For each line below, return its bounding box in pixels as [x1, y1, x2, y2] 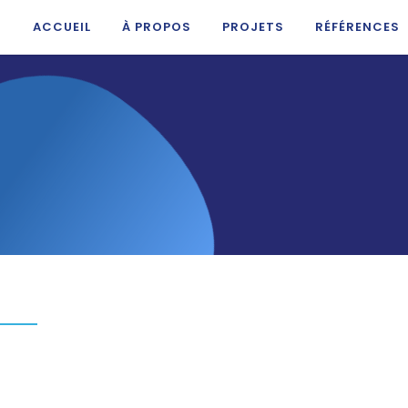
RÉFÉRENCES [315, 18, 400, 36]
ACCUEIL [33, 18, 91, 36]
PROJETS [222, 18, 284, 36]
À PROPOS [122, 18, 191, 36]
